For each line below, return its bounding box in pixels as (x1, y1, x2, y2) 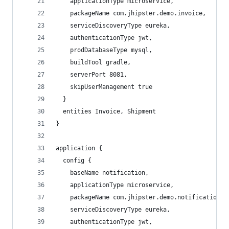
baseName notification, (56, 169, 149, 176)
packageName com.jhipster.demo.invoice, (56, 10, 206, 17)
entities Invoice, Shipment (56, 108, 156, 115)
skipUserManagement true (56, 83, 152, 90)
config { (56, 157, 91, 164)
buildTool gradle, (56, 59, 131, 66)
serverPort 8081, (56, 71, 127, 78)
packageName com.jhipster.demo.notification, (56, 194, 224, 201)
